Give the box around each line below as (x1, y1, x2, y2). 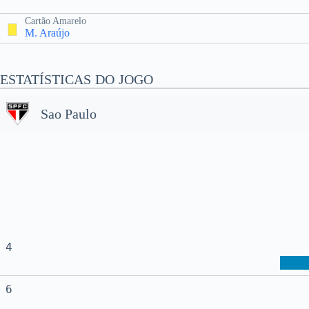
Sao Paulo (41, 106, 97, 121)
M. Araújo (25, 27, 70, 39)
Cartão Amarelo (25, 16, 86, 26)
